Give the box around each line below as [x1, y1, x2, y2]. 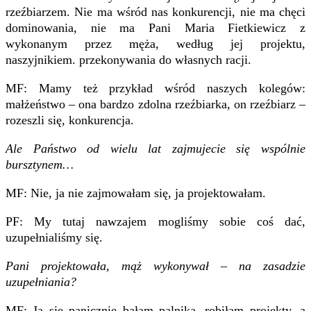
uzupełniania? [6, 274, 76, 289]
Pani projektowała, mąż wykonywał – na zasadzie [6, 258, 305, 273]
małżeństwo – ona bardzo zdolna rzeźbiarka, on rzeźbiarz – [6, 96, 305, 111]
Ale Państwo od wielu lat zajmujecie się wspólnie [6, 141, 305, 155]
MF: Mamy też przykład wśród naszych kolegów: [6, 81, 305, 95]
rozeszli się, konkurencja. [6, 112, 134, 127]
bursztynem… [6, 157, 74, 171]
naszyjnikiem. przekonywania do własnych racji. [6, 52, 251, 67]
